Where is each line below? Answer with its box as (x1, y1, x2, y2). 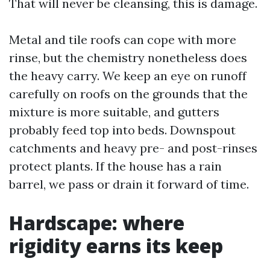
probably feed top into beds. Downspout (9, 122, 236, 137)
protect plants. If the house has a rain (9, 159, 222, 174)
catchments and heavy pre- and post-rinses (9, 140, 257, 155)
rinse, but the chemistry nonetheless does (9, 50, 247, 65)
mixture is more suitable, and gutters (9, 104, 219, 119)
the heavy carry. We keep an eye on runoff (9, 68, 246, 83)
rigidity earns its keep (9, 233, 223, 259)
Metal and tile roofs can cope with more (9, 32, 236, 47)
